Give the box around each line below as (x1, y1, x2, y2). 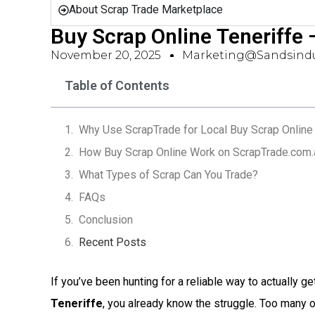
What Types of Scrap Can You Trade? (79, 168, 258, 181)
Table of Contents (65, 78, 169, 93)
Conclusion (79, 213, 133, 226)
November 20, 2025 (51, 49, 161, 62)
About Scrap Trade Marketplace (69, 3, 223, 16)
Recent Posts (79, 236, 146, 249)
